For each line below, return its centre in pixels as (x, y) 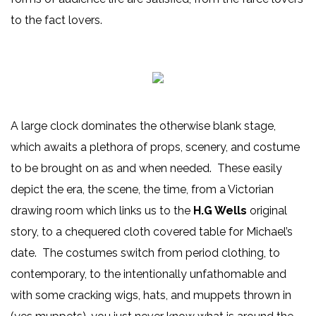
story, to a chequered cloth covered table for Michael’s (152, 232)
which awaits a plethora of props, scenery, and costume (155, 147)
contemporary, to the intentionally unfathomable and (148, 274)
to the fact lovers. (56, 20)
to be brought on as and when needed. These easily (146, 169)
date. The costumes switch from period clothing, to (145, 253)
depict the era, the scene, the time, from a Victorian (142, 190)
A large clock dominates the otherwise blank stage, (143, 126)
